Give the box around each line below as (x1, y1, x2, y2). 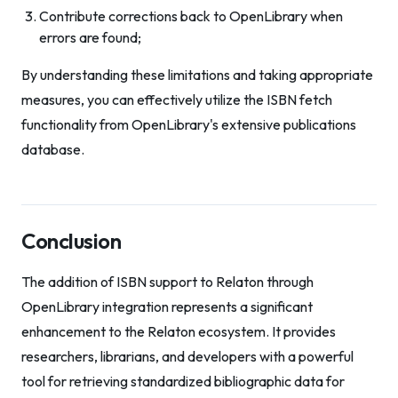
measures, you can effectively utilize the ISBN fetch (21, 91, 332, 108)
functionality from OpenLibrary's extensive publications (21, 115, 356, 133)
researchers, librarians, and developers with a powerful (21, 347, 354, 365)
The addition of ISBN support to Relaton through (21, 273, 314, 291)
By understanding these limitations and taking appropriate (21, 66, 373, 84)
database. (21, 140, 84, 158)
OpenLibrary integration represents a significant (21, 298, 313, 315)
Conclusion (21, 227, 122, 254)
